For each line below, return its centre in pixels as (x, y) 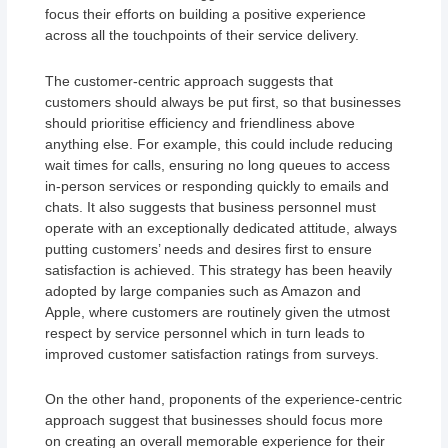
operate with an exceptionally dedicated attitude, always (221, 227)
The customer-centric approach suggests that (189, 80)
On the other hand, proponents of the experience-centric (224, 399)
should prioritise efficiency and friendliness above (200, 122)
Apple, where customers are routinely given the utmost (218, 311)
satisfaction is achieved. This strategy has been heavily (219, 269)
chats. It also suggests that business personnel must (211, 206)
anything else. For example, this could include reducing (219, 143)
